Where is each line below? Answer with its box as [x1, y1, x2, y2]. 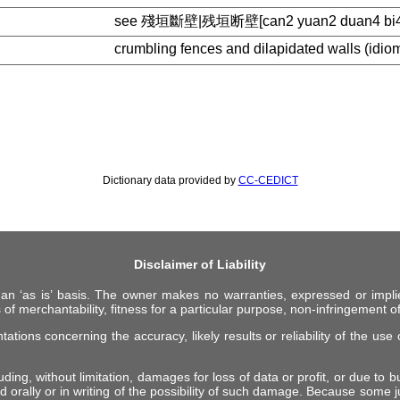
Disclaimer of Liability [134, 256, 266, 271]
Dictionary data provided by [102, 174, 238, 187]
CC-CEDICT [237, 174, 298, 187]
